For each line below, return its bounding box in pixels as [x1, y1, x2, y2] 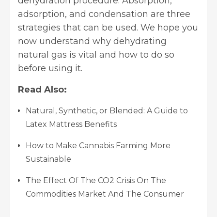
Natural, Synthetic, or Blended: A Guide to [26, 106, 188, 115]
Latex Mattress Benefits [26, 119, 117, 129]
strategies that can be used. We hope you [18, 22, 198, 33]
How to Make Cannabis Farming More [26, 140, 170, 150]
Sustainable [26, 154, 71, 164]
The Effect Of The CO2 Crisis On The [26, 175, 166, 185]
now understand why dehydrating [18, 35, 167, 46]
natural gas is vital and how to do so [18, 49, 174, 60]
